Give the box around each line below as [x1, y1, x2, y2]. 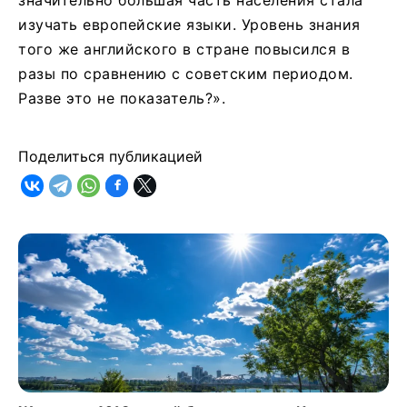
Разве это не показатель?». [18, 88, 225, 107]
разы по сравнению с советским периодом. [18, 64, 353, 83]
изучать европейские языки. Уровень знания [18, 15, 361, 34]
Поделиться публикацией [18, 146, 203, 165]
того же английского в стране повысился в [18, 39, 350, 58]
